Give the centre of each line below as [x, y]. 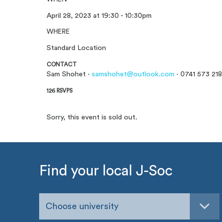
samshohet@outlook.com [133, 74]
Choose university [82, 206]
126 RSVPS [60, 91]
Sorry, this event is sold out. [92, 117]
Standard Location [77, 48]
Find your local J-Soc [106, 171]
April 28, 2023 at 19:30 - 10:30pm [99, 16]
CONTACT [62, 64]
